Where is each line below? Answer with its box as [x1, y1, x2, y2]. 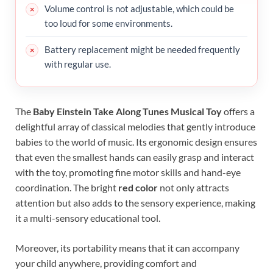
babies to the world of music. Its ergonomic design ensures [15, 135, 257, 147]
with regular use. [44, 58, 111, 69]
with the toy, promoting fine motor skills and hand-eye [15, 166, 241, 178]
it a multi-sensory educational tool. [15, 211, 160, 224]
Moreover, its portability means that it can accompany [15, 241, 239, 253]
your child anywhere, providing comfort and [15, 257, 197, 269]
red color [118, 181, 158, 193]
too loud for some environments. [44, 17, 172, 29]
